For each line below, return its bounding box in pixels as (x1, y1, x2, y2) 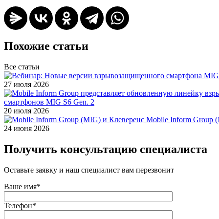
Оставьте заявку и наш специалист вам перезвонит (4, 165, 174, 174)
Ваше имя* (4, 182, 41, 191)
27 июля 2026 (4, 80, 49, 88)
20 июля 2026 (4, 106, 49, 115)
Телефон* (4, 201, 36, 210)
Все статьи (4, 62, 40, 71)
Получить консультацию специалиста (4, 142, 207, 155)
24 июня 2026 (4, 124, 49, 132)
